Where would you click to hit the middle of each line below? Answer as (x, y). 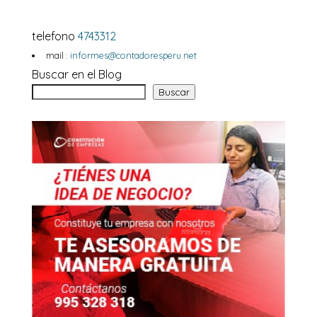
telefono (54, 36)
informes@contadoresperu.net (134, 55)
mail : (57, 55)
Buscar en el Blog (76, 74)
